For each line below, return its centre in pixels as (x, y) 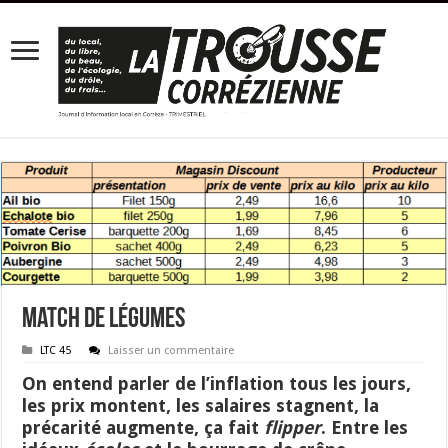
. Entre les (365, 427)
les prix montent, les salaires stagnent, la (201, 405)
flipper (293, 427)
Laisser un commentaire (171, 350)
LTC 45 (56, 350)
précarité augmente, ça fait (143, 427)
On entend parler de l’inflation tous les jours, (217, 383)
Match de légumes (104, 319)
